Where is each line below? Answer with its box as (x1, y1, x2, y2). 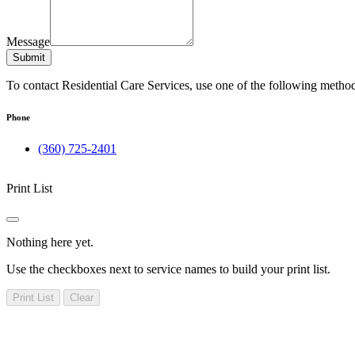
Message (6, 35, 50, 49)
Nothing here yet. (6, 235, 94, 250)
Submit (13, 52, 45, 64)
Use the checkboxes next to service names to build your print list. (6, 262, 330, 277)
